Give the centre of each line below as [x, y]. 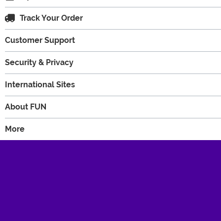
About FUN [26, 107]
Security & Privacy [39, 62]
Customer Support [40, 40]
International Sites [40, 84]
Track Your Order [51, 18]
